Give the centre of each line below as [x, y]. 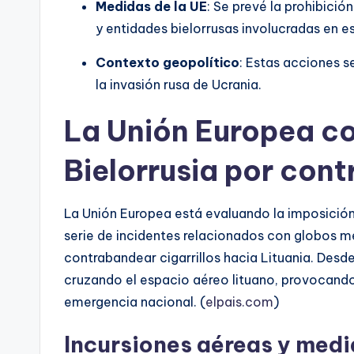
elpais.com [239, 301]
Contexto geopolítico [168, 62]
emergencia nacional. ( [135, 301]
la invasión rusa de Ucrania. [179, 84]
